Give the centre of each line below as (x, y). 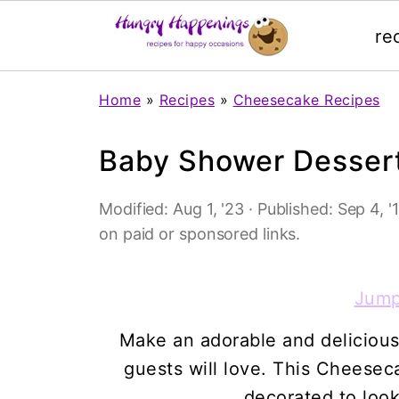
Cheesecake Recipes (306, 100)
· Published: (291, 209)
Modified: (136, 209)
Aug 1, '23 (209, 209)
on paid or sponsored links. (200, 234)
